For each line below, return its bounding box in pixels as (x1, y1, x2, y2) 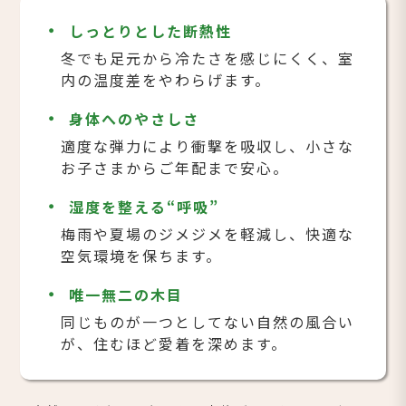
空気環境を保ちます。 (60, 245, 222, 266)
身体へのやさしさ (69, 108, 200, 130)
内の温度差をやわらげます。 (60, 69, 271, 91)
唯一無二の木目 (69, 284, 184, 305)
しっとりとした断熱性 (69, 20, 233, 42)
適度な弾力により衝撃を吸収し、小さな (60, 135, 354, 157)
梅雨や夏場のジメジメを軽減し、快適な (60, 223, 354, 245)
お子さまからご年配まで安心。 (60, 157, 289, 179)
